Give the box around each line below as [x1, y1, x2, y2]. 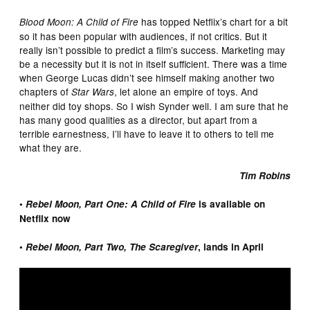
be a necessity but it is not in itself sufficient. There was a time [19, 56, 288, 71]
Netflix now [19, 211, 71, 225]
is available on [196, 197, 266, 210]
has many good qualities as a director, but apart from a [19, 112, 258, 127]
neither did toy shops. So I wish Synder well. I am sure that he [19, 98, 289, 113]
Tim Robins [239, 168, 291, 182]
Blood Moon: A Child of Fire [19, 15, 139, 28]
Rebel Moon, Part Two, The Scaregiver [26, 239, 199, 253]
